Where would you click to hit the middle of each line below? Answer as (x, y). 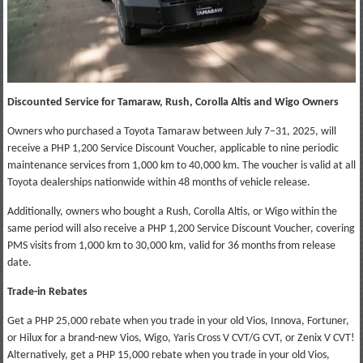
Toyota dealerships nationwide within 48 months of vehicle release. (158, 182)
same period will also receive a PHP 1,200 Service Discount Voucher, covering (181, 228)
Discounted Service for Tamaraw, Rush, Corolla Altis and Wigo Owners (173, 102)
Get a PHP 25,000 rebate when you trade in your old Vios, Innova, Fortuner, (178, 321)
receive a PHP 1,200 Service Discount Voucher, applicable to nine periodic (173, 148)
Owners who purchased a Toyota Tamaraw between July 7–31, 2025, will (171, 131)
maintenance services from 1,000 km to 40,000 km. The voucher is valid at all (181, 165)
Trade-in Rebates (47, 292)
